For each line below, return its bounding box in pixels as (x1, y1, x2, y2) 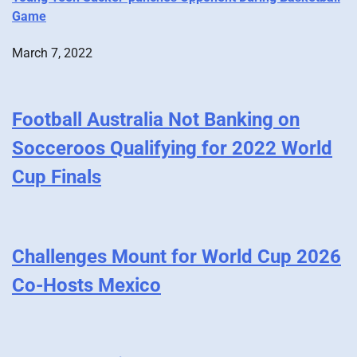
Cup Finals (12, 166, 101, 189)
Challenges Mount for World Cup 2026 (12, 245, 341, 269)
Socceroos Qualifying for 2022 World (12, 137, 332, 160)
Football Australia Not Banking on (12, 108, 300, 131)
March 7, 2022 (12, 45, 92, 61)
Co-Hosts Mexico (12, 274, 161, 297)
